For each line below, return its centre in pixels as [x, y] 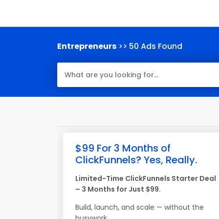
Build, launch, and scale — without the [140, 207]
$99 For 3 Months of [123, 148]
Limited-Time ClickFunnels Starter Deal [146, 178]
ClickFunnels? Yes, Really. [136, 160]
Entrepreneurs [87, 46]
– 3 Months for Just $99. [118, 189]
